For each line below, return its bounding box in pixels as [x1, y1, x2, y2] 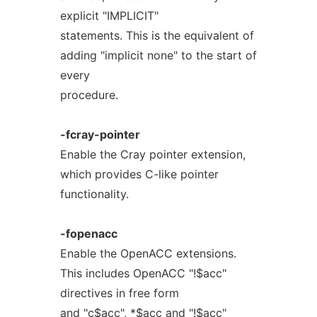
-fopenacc [59, 226, 117, 241]
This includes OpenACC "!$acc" [59, 266, 226, 280]
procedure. [59, 88, 118, 102]
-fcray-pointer [59, 127, 140, 142]
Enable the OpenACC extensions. [59, 246, 236, 260]
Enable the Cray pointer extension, [59, 147, 246, 161]
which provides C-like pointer [59, 167, 219, 181]
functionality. [59, 187, 129, 201]
